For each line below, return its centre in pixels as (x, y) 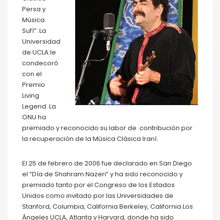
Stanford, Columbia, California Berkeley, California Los (108, 207)
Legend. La (39, 107)
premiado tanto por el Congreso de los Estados (98, 185)
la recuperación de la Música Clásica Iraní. (90, 139)
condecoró (40, 63)
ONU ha (34, 117)
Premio (34, 85)
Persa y (34, 9)
